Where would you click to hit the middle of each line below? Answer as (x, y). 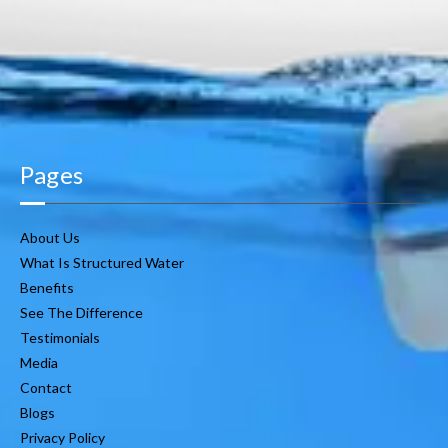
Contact (46, 387)
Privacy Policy (62, 437)
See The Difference (81, 312)
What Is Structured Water (102, 262)
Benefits (47, 287)
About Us (50, 237)
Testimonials (60, 337)
